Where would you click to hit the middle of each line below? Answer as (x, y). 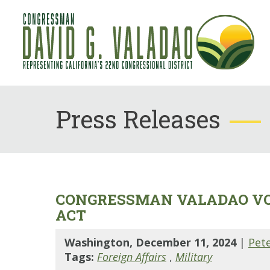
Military (194, 257)
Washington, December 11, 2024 (152, 242)
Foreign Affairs (132, 257)
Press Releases (138, 119)
